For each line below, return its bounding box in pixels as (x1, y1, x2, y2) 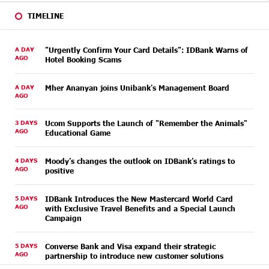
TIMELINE (28, 11, 64, 20)
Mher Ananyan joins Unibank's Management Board (45, 83, 229, 92)
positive (45, 166, 74, 175)
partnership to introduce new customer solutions (45, 252, 223, 260)
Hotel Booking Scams (45, 55, 121, 64)
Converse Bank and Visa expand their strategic (45, 242, 216, 250)
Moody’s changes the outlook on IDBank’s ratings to (45, 157, 235, 165)
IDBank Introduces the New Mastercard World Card (45, 195, 233, 203)
